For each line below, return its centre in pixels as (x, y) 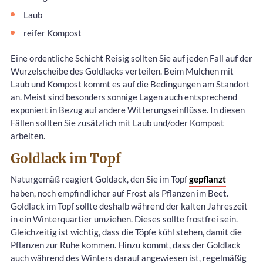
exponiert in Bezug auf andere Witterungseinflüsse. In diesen (128, 109)
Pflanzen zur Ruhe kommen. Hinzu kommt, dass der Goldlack (126, 245)
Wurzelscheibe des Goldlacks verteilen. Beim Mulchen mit (122, 71)
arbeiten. (28, 135)
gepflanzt (208, 179)
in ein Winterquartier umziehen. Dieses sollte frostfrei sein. (124, 219)
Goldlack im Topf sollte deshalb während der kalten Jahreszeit (129, 206)
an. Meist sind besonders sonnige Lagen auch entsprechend (124, 97)
